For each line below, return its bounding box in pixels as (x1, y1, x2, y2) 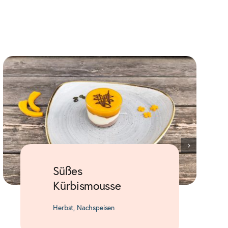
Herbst (53, 205, 74, 212)
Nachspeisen (76, 205, 115, 212)
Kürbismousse (53, 181, 121, 192)
